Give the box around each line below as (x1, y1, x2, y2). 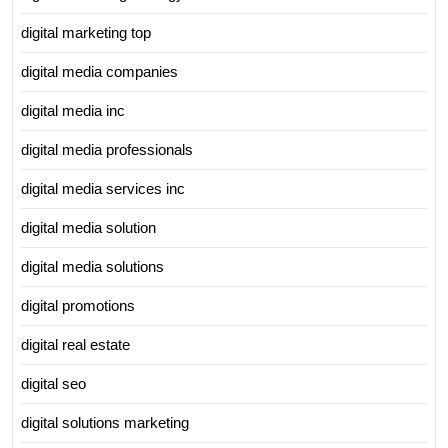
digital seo (21, 375, 86, 393)
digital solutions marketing (21, 414, 189, 432)
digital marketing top (21, 24, 151, 42)
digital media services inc (21, 180, 185, 198)
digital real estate (21, 336, 130, 354)
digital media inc (21, 102, 125, 120)
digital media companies (21, 63, 178, 81)
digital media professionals (21, 141, 193, 159)
